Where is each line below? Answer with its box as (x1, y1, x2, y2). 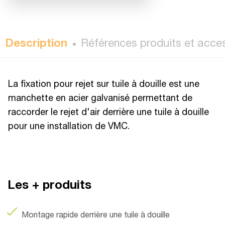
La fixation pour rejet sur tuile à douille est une (8, 80, 199, 89)
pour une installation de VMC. (8, 123, 130, 132)
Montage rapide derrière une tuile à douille (22, 212, 170, 220)
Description (5, 38, 67, 50)
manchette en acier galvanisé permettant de (8, 94, 192, 103)
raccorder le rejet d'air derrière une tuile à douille (8, 108, 209, 118)
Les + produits (8, 180, 91, 192)
